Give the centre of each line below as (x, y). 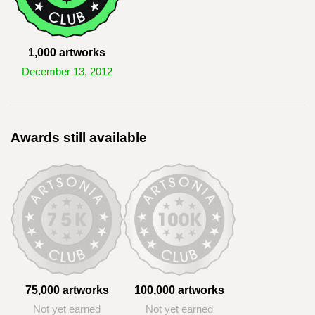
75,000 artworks (67, 290)
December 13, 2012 (67, 72)
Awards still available (79, 137)
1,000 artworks (67, 52)
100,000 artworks (179, 290)
